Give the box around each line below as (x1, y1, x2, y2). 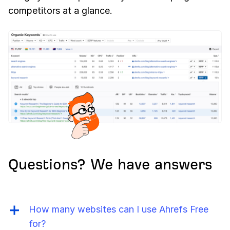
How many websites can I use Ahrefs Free (29, 203, 208, 215)
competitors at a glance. (8, 5, 112, 16)
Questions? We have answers (8, 156, 212, 172)
